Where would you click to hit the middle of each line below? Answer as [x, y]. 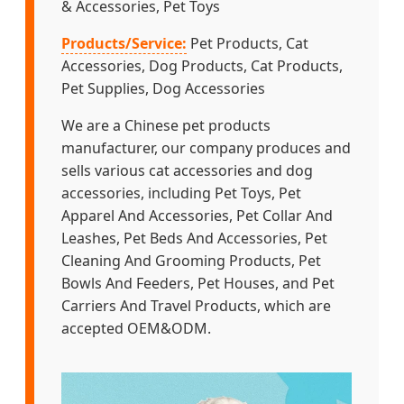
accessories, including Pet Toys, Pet [181, 193]
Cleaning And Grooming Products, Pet [191, 261]
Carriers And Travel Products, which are [196, 306]
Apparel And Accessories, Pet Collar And [197, 216]
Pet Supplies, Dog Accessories [163, 89]
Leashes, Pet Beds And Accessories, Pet [194, 239]
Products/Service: [124, 44]
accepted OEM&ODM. [136, 329]
